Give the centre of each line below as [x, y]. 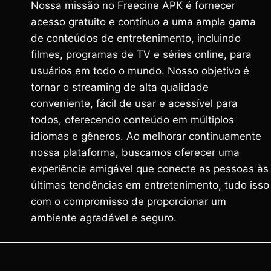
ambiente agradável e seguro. [104, 218]
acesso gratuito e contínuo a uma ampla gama [143, 22]
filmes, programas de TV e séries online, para [141, 54]
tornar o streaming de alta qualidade [120, 87]
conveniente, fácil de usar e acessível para [134, 103]
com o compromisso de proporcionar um [129, 201]
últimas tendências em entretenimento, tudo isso [150, 185]
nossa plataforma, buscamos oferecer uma [135, 152]
